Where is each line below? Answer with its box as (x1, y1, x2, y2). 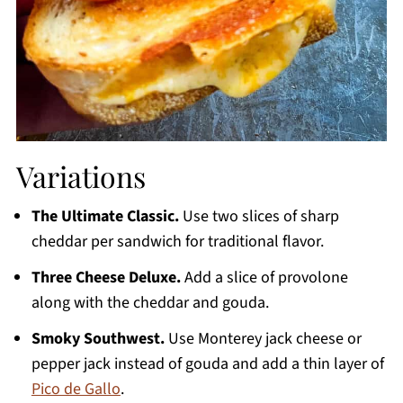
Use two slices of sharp (178, 205, 339, 228)
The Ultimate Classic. (31, 205, 179, 228)
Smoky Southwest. (31, 327, 165, 351)
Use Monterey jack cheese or (164, 327, 362, 351)
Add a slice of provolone (180, 266, 348, 290)
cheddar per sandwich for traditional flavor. (31, 230, 324, 254)
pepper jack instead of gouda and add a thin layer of (31, 353, 384, 376)
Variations (15, 157, 146, 196)
